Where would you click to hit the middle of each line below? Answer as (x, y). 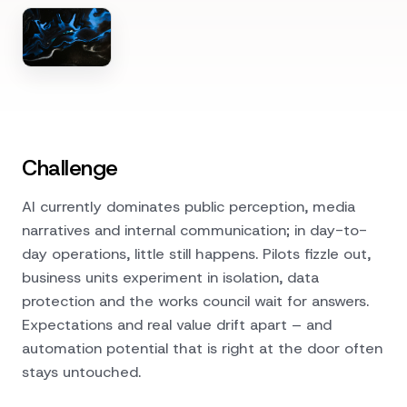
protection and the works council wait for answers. (195, 300)
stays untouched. (81, 371)
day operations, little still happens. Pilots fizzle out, (196, 253)
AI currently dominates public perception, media (189, 206)
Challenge (70, 169)
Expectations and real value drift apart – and (177, 324)
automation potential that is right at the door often (202, 347)
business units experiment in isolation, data (170, 277)
